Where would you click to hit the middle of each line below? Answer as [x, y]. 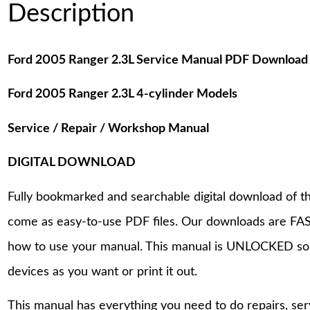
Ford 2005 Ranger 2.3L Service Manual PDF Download [158, 60]
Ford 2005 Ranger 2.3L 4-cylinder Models [123, 94]
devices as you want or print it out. [103, 272]
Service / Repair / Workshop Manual [109, 128]
